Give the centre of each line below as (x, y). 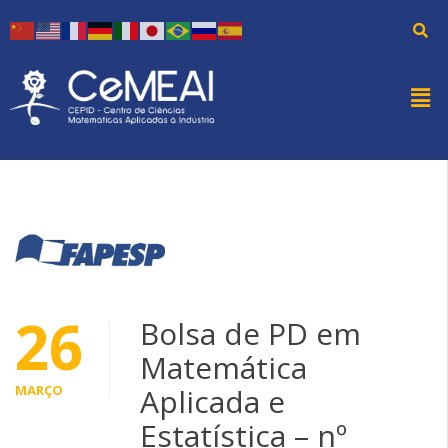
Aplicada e (212, 401)
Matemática (223, 367)
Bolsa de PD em (250, 333)
